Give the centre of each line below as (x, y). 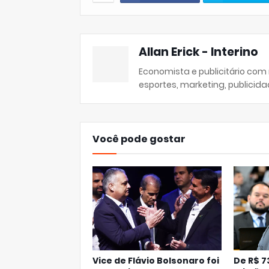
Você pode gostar (139, 139)
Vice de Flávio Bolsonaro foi (156, 261)
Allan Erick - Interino (198, 52)
